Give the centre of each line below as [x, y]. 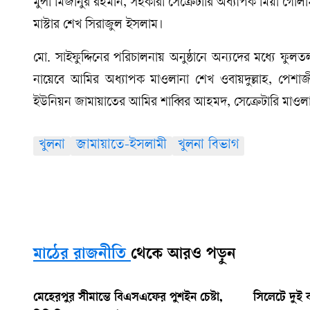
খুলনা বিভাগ [208, 146]
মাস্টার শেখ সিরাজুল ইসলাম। [98, 26]
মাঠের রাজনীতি [80, 256]
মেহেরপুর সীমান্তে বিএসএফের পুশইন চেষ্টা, [128, 299]
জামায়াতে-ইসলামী [121, 146]
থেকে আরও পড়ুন [183, 256]
